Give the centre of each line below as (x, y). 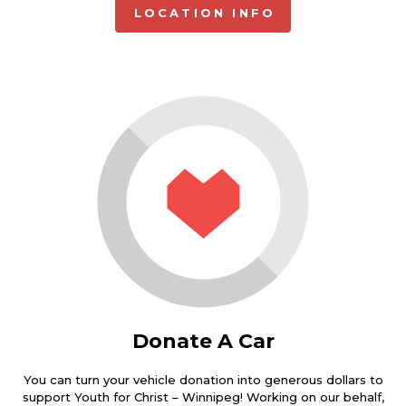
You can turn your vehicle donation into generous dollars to (203, 379)
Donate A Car (203, 341)
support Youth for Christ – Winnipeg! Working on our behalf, (203, 396)
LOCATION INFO (205, 12)
